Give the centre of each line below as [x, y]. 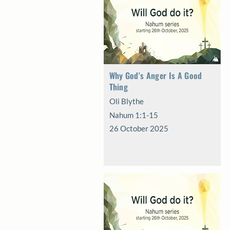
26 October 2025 [139, 128]
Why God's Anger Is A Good [156, 75]
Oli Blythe [126, 101]
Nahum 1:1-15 [133, 115]
